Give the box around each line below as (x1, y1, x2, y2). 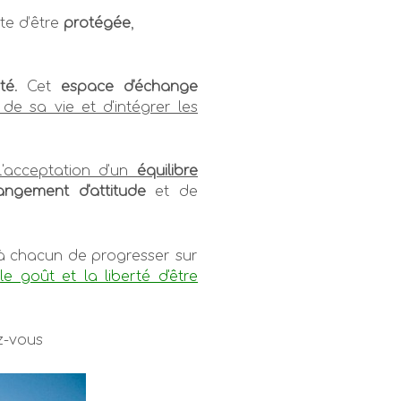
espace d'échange (61, 79, 199, 96)
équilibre (137, 163, 199, 180)
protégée (64, 15, 131, 32)
